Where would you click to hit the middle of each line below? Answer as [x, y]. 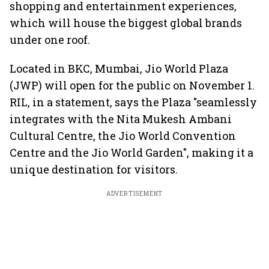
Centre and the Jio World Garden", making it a [131, 153]
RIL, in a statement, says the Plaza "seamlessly [133, 102]
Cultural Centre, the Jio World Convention [123, 136]
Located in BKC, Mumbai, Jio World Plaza [119, 68]
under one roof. [50, 40]
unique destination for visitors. [94, 169]
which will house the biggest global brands [126, 23]
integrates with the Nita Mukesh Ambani [121, 119]
